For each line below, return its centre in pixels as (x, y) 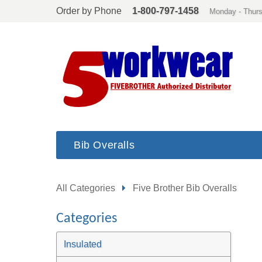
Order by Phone (89, 11)
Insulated (83, 244)
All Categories (86, 188)
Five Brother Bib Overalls (185, 188)
